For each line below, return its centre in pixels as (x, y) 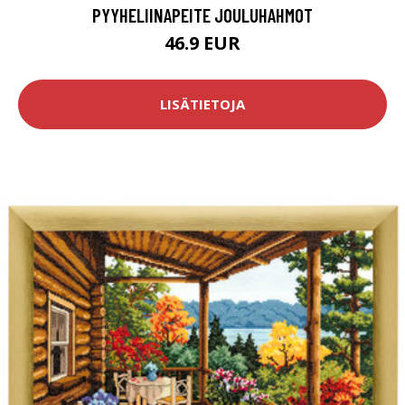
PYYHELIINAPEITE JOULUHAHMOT (202, 14)
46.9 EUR (202, 42)
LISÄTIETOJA (202, 104)
